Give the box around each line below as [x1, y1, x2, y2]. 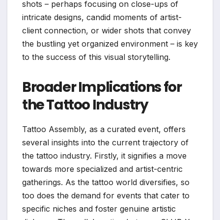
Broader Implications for [22, 77, 182, 97]
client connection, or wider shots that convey [22, 25, 191, 35]
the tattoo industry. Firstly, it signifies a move [22, 150, 187, 161]
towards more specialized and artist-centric [22, 164, 183, 174]
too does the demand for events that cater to [22, 190, 190, 200]
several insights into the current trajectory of [22, 137, 189, 147]
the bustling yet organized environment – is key [22, 38, 198, 49]
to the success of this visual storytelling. [22, 52, 170, 62]
